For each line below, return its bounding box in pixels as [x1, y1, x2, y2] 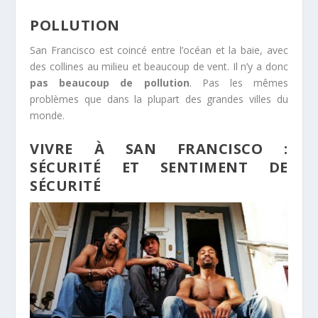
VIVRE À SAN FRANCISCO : [30, 138, 288, 158]
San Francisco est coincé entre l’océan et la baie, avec [30, 43, 288, 57]
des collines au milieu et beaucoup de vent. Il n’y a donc [30, 60, 288, 74]
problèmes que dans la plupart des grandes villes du [30, 92, 288, 106]
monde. [30, 109, 65, 123]
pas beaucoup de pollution [30, 76, 190, 90]
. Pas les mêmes [189, 76, 288, 90]
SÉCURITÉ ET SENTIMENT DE [30, 157, 288, 177]
